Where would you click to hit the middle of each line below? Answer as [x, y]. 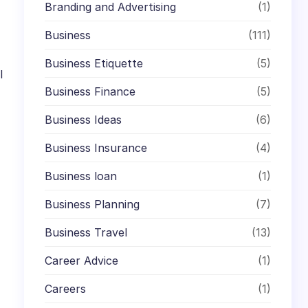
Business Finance [90, 91]
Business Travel [86, 232]
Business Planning [92, 204]
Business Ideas [84, 119]
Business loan [81, 176]
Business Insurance [96, 147]
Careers [66, 288]
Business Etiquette [94, 63]
